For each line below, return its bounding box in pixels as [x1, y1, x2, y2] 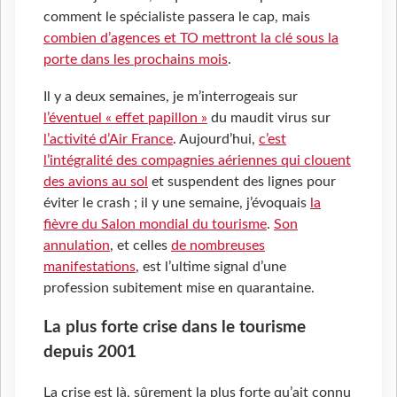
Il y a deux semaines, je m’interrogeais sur [43, 90, 298, 105]
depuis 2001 [43, 344, 136, 362]
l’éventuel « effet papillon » [43, 111, 207, 126]
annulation [43, 238, 110, 253]
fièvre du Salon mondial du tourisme [43, 217, 267, 232]
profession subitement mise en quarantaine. [43, 281, 329, 296]
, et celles [110, 238, 171, 253]
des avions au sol [43, 175, 148, 190]
